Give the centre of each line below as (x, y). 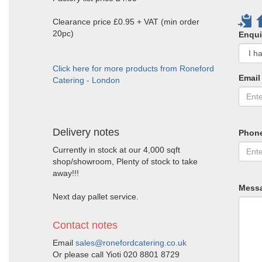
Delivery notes (86, 132)
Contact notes (85, 225)
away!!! (66, 173)
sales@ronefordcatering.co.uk (131, 243)
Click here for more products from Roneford (133, 68)
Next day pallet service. (96, 196)
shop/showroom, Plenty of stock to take (125, 161)
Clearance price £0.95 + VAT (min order (126, 22)
